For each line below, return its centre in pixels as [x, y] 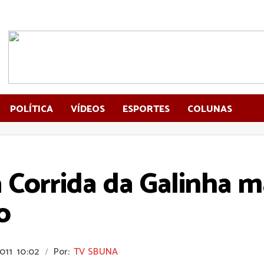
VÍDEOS [88, 109]
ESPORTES [146, 109]
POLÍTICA [32, 109]
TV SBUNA [96, 252]
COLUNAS [210, 109]
